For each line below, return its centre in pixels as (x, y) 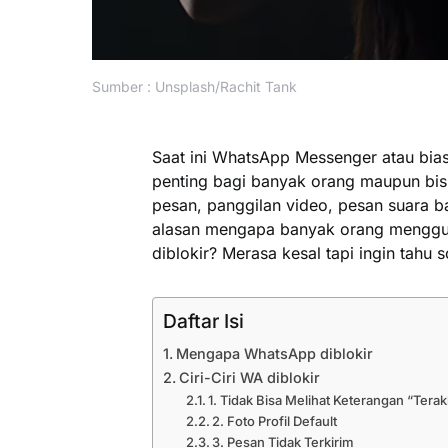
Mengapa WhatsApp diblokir (274, 353)
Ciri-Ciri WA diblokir (249, 377)
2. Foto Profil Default (275, 420)
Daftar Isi (203, 320)
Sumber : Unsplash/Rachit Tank (194, 86)
